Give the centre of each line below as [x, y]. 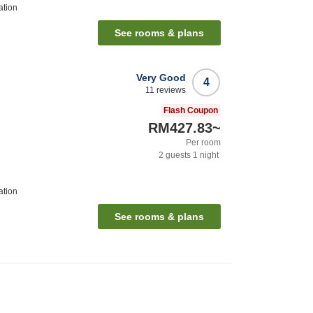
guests [177, 155]
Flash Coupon [191, 111]
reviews [170, 90]
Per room [203, 143]
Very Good [161, 78]
